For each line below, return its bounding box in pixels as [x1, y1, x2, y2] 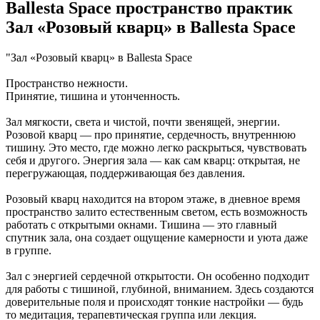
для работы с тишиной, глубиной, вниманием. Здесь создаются [6, 282, 314, 295]
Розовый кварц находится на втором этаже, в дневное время [6, 192, 300, 205]
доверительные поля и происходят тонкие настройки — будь [6, 295, 303, 308]
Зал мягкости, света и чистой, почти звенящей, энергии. [6, 115, 280, 128]
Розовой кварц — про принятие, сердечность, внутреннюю [6, 128, 296, 141]
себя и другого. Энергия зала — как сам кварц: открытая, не [6, 154, 300, 166]
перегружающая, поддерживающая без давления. [6, 166, 245, 179]
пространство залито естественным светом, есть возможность [6, 205, 307, 218]
